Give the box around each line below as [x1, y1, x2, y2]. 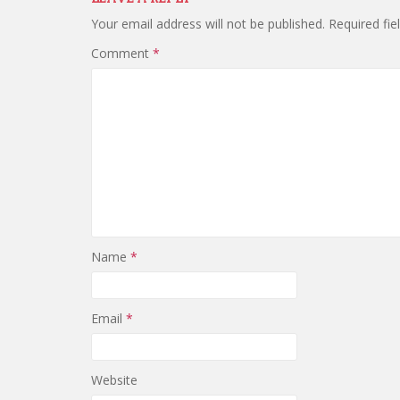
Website [91, 371, 137, 388]
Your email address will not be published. [91, 15, 325, 32]
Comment [91, 45, 153, 62]
